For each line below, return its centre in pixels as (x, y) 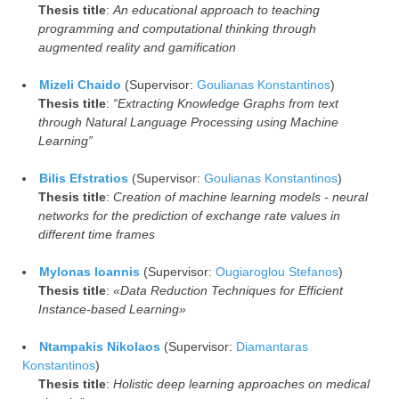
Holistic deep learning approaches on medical (241, 383)
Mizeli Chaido (80, 84)
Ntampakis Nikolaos (100, 346)
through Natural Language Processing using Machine (188, 122)
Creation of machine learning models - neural (240, 196)
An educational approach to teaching (216, 9)
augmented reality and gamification (137, 47)
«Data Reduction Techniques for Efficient (228, 290)
